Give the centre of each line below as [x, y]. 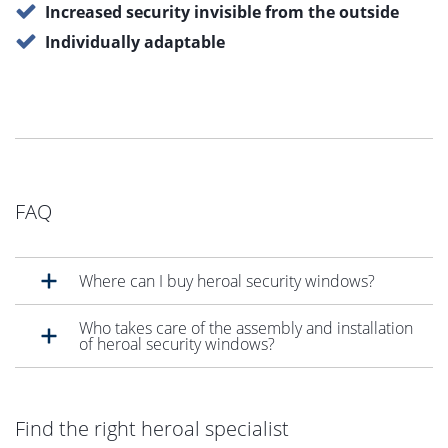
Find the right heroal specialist [152, 428]
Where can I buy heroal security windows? [227, 280]
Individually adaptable [135, 41]
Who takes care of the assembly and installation [246, 327]
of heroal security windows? [177, 343]
